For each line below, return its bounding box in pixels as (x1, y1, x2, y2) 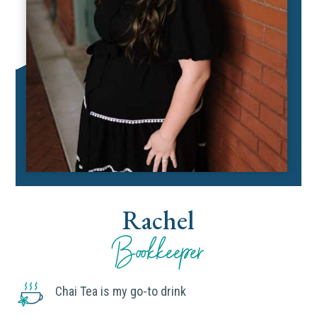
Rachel (122, 202, 195, 237)
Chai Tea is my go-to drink (54, 283, 186, 299)
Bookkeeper (113, 235, 204, 267)
